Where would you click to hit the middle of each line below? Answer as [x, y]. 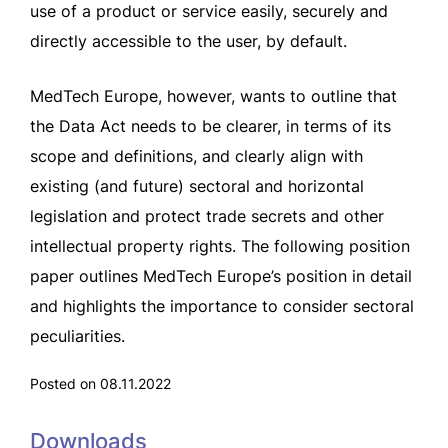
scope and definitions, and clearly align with [196, 156]
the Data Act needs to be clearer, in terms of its [210, 126]
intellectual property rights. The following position [220, 246]
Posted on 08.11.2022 [100, 383]
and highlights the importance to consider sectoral [222, 306]
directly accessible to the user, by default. [188, 41]
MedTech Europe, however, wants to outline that [213, 96]
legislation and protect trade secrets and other [207, 216]
